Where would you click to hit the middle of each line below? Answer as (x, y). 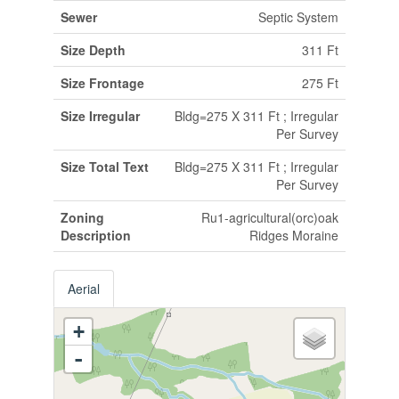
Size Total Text (104, 166)
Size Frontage (102, 82)
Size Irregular (100, 115)
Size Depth (93, 49)
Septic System (298, 16)
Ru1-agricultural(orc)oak (269, 217)
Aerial (83, 288)
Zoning (82, 217)
